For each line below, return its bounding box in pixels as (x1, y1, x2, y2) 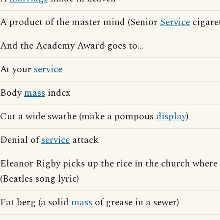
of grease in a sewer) (92, 195, 179, 210)
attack (70, 133, 99, 147)
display (156, 110, 186, 124)
